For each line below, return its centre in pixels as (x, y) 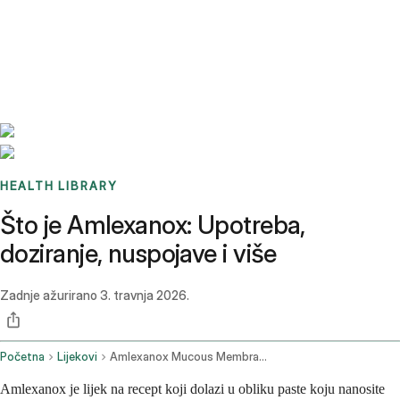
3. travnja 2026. (145, 296)
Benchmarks (57, 22)
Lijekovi (77, 357)
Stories (111, 22)
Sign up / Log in (90, 44)
